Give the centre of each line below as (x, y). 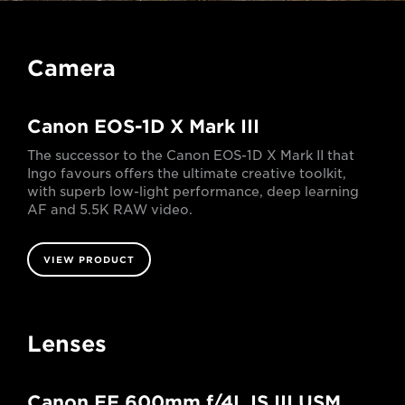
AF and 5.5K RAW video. (110, 210)
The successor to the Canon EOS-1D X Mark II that (191, 156)
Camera (71, 69)
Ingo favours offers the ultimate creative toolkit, (187, 174)
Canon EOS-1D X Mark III (143, 127)
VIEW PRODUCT (89, 260)
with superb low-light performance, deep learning (193, 192)
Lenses (67, 344)
